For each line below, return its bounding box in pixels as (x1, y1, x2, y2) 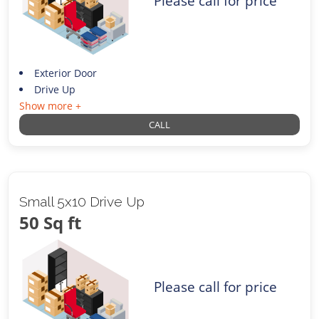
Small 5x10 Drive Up (19, 193, 145, 209)
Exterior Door (33, 66, 97, 80)
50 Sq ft (19, 210, 82, 234)
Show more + (19, 98, 82, 113)
